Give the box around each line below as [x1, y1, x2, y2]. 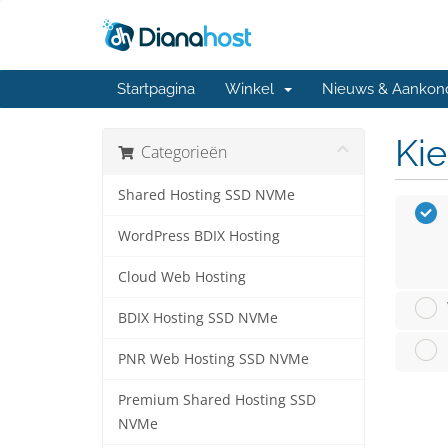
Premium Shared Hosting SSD [118, 391, 316, 409]
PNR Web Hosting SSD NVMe [118, 350, 309, 368]
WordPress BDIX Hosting [118, 227, 280, 245]
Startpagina [117, 80, 195, 98]
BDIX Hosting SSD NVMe [118, 309, 278, 327]
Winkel [225, 80, 282, 98]
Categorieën [133, 141, 227, 163]
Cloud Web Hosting [118, 268, 246, 286]
